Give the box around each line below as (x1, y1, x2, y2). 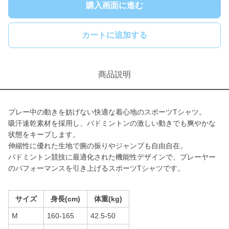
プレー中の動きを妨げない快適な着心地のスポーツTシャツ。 (8, 108, 206, 116)
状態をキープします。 (8, 130, 80, 139)
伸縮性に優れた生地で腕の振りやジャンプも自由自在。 (8, 142, 187, 150)
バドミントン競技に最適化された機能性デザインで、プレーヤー (8, 153, 216, 161)
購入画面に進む (86, 1, 143, 10)
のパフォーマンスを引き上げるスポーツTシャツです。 (8, 164, 185, 172)
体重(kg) (94, 195, 122, 203)
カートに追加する (82, 31, 147, 39)
